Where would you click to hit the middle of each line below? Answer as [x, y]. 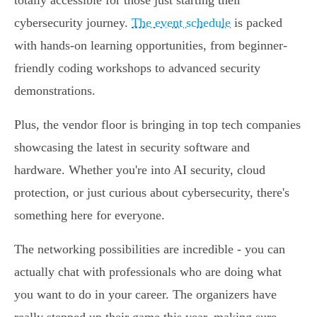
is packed [257, 23]
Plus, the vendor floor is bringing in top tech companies [157, 125]
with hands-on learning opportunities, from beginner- [151, 46]
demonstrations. [55, 91]
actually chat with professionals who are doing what [148, 272]
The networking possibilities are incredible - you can [150, 249]
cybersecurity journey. [73, 23]
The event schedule [181, 23]
